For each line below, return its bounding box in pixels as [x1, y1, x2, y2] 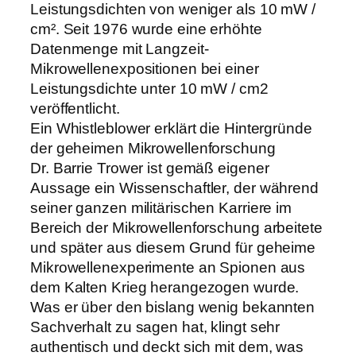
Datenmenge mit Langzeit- [30, 40, 209, 57]
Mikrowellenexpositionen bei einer [30, 60, 259, 77]
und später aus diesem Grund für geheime [30, 238, 316, 256]
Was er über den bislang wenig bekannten [30, 298, 315, 315]
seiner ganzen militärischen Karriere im [30, 199, 292, 216]
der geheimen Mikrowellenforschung [30, 139, 276, 157]
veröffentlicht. [30, 99, 120, 117]
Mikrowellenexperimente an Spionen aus [30, 258, 306, 276]
